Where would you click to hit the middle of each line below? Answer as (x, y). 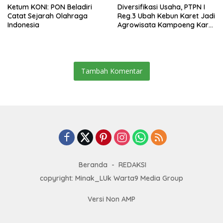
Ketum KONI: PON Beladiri (50, 7)
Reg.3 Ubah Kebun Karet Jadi (166, 16)
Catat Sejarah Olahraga (48, 16)
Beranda (93, 165)
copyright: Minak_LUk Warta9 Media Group (111, 178)
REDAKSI (132, 165)
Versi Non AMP (111, 199)
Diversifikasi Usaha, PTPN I (161, 7)
